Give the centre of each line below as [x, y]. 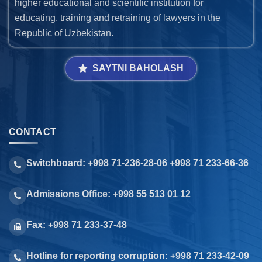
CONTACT [33, 132]
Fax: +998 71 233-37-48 [77, 225]
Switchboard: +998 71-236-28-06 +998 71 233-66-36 [137, 163]
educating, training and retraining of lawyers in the [118, 18]
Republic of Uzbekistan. [64, 33]
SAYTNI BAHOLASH [138, 68]
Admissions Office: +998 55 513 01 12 [108, 194]
